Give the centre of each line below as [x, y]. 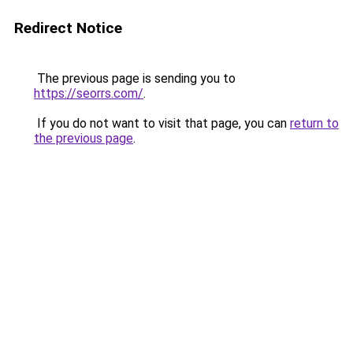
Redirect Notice [68, 28]
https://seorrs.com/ [89, 93]
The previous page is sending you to [135, 78]
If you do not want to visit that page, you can [162, 123]
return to [314, 123]
